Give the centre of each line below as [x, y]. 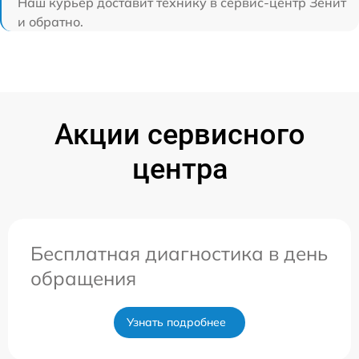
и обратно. [50, 22]
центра [179, 169]
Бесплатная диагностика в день [179, 253]
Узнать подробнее [176, 322]
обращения [83, 278]
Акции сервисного [179, 135]
